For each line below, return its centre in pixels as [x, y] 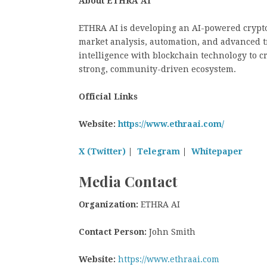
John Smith [171, 232]
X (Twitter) [102, 151]
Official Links [108, 97]
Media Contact [128, 181]
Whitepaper [216, 151]
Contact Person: [113, 232]
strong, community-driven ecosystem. [157, 69]
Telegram [157, 151]
